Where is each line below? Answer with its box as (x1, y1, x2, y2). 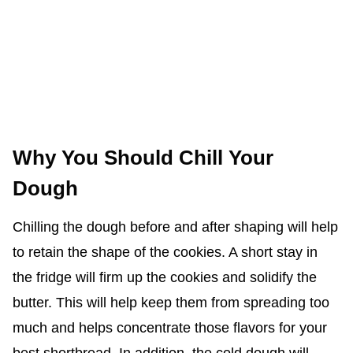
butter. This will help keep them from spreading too (12, 295, 329, 311)
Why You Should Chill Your (12, 146, 273, 170)
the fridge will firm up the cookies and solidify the (12, 269, 317, 286)
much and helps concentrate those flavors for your (12, 320, 327, 336)
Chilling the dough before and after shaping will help (12, 219, 338, 236)
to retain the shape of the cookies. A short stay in (12, 244, 318, 261)
